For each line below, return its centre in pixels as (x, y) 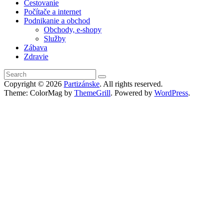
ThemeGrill (92, 93)
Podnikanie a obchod (57, 20)
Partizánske (82, 84)
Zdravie (36, 56)
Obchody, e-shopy (73, 29)
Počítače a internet (53, 11)
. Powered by (132, 93)
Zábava (36, 47)
